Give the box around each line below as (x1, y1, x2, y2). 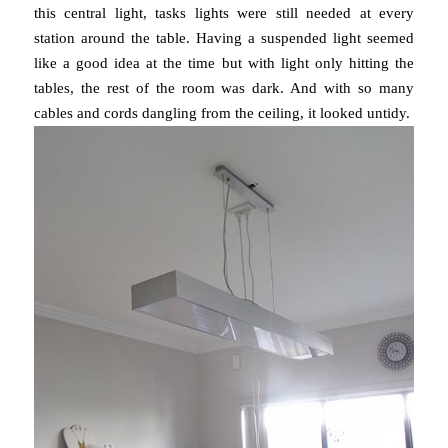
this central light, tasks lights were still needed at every (33, 5, 415, 22)
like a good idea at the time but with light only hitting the (33, 55, 415, 72)
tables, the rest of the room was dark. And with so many (33, 80, 415, 97)
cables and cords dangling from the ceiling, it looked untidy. (33, 105, 410, 122)
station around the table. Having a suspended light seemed (33, 30, 415, 47)
